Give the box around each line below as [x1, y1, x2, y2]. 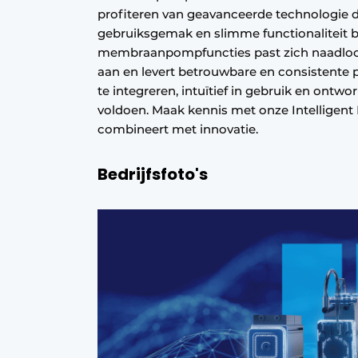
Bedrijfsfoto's [97, 163, 208, 185]
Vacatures [146, 65, 202, 79]
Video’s [146, 92, 188, 106]
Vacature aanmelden [146, 38, 266, 52]
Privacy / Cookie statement [146, 10, 302, 25]
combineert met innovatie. [97, 121, 261, 137]
